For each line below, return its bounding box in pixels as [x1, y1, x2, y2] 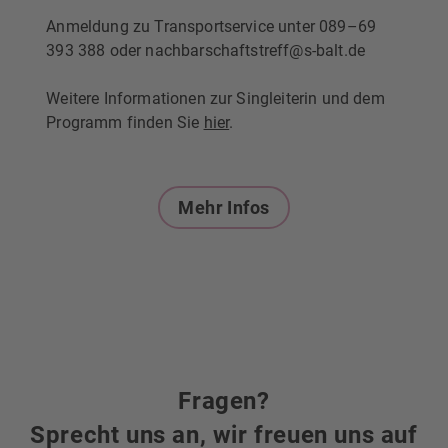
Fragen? [178, 386, 270, 415]
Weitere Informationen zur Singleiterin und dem [46, 88, 385, 108]
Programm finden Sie [46, 112, 204, 132]
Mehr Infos [178, 196, 270, 218]
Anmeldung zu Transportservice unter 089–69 [46, 16, 377, 36]
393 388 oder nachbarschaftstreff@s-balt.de [46, 40, 366, 60]
